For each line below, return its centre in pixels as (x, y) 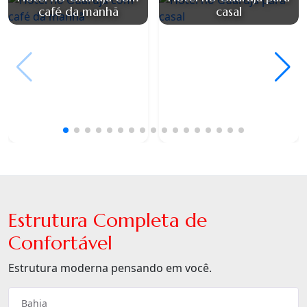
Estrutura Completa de (108, 221)
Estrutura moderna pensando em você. (110, 268)
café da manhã (78, 12)
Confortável (60, 243)
